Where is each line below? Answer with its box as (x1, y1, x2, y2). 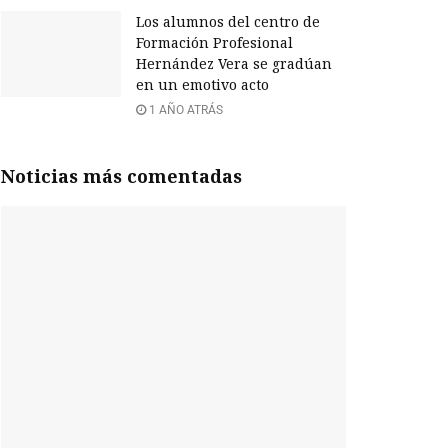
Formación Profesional (136, 33, 293, 53)
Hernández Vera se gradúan (136, 54, 332, 74)
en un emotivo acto (136, 75, 269, 95)
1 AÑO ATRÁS (146, 103, 223, 118)
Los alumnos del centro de (136, 12, 320, 32)
